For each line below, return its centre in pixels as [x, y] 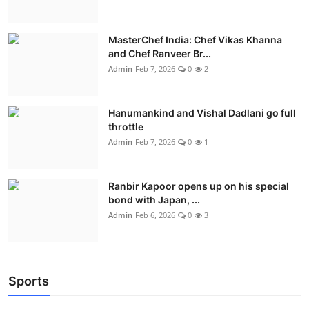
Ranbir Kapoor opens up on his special [199, 186]
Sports [29, 281]
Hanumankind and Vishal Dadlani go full [202, 112]
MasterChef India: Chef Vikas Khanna [195, 39]
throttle [126, 126]
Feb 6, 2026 [155, 215]
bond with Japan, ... [154, 199]
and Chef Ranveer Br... [160, 53]
